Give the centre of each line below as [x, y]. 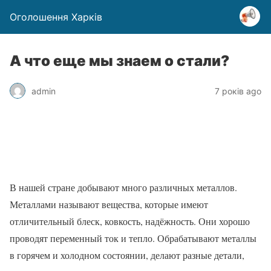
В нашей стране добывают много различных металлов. [123, 187]
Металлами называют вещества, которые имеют [109, 204]
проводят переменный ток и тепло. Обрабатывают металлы [133, 238]
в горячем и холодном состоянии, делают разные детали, [127, 255]
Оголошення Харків [56, 17]
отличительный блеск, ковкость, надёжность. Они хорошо [130, 221]
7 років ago [238, 91]
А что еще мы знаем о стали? [119, 61]
